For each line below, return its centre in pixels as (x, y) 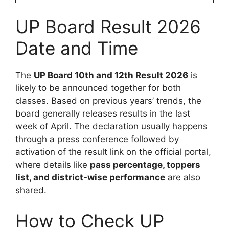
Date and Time (77, 48)
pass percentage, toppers (145, 165)
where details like (53, 165)
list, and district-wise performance (90, 178)
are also (183, 178)
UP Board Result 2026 (108, 27)
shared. (31, 190)
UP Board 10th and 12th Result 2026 (111, 75)
